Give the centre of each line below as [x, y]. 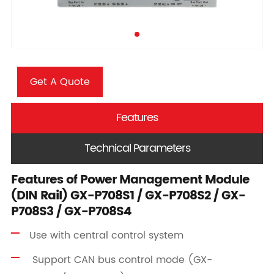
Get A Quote [60, 82]
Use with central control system [106, 235]
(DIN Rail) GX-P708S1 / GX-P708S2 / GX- [128, 196]
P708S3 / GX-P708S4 [71, 212]
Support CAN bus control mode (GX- [120, 260]
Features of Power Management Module [130, 180]
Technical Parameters [137, 149]
